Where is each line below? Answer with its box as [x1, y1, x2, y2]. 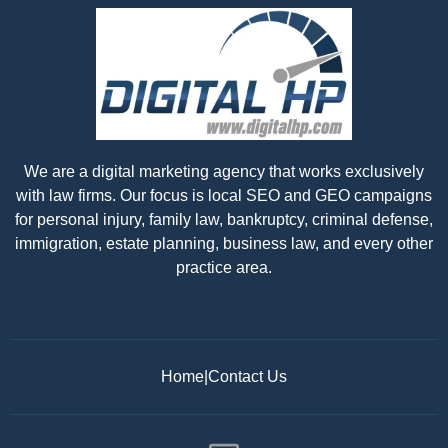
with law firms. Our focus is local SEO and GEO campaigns [16, 187, 432, 205]
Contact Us [208, 368, 287, 386]
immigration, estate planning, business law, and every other [15, 235, 433, 253]
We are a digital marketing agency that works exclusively [24, 163, 424, 181]
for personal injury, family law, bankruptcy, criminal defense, [15, 211, 433, 229]
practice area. [176, 259, 272, 277]
